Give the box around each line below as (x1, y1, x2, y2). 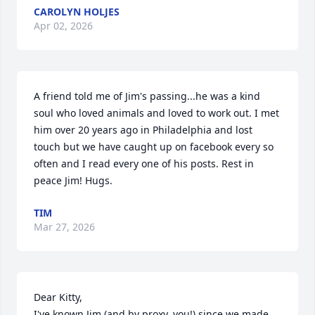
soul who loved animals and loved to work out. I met (34, 106, 279, 120)
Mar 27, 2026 (34, 220, 95, 233)
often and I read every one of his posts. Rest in (34, 157, 254, 170)
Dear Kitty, (34, 290, 85, 304)
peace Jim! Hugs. (34, 174, 112, 187)
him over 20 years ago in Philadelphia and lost (34, 123, 252, 136)
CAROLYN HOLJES (34, 5, 120, 18)
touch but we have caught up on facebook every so (34, 140, 274, 153)
